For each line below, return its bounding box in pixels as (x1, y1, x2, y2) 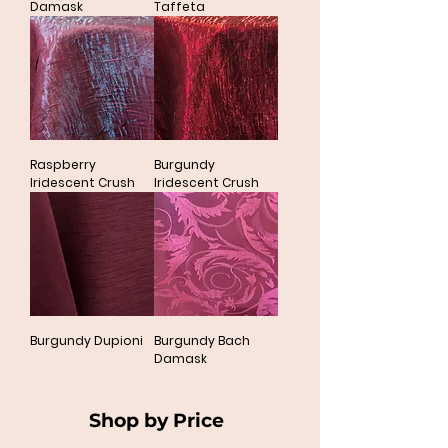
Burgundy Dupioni (30, 332, 143, 349)
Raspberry (30, 156, 96, 173)
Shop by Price (89, 409, 224, 432)
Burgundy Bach (154, 332, 250, 349)
